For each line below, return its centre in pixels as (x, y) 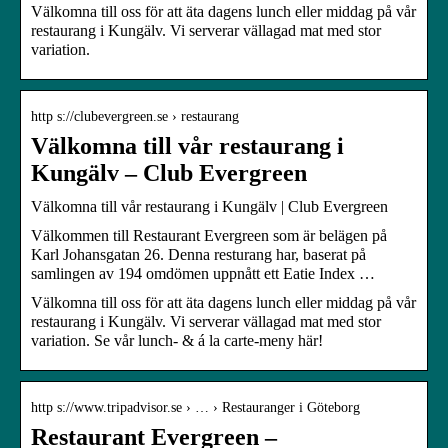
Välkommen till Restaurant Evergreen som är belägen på (209, 235)
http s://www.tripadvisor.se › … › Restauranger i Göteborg (195, 407)
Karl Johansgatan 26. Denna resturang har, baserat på (198, 254)
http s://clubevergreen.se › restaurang (135, 116)
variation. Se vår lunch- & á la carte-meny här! (177, 340)
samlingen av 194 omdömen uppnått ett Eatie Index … (203, 273)
